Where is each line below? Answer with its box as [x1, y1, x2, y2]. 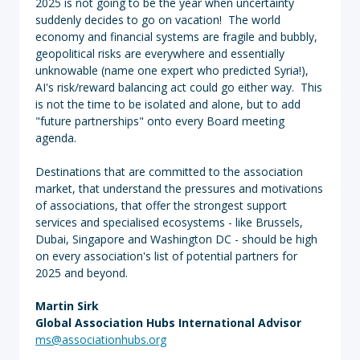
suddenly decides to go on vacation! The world [35, 12, 280, 27]
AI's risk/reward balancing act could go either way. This [35, 80, 322, 95]
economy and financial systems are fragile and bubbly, [35, 29, 317, 44]
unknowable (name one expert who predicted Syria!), [35, 63, 309, 78]
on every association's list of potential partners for [35, 248, 297, 264]
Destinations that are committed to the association [35, 164, 303, 179]
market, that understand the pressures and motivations [35, 181, 323, 196]
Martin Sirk [35, 298, 99, 313]
